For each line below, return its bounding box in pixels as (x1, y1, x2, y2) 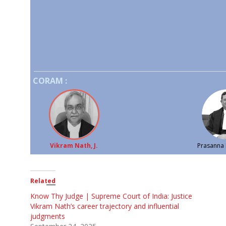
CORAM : (33, 75, 67, 86)
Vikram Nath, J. (50, 141, 98, 150)
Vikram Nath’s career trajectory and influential (30, 201, 179, 211)
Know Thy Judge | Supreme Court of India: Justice (30, 191, 192, 201)
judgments (30, 211, 65, 221)
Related (30, 176, 55, 185)
